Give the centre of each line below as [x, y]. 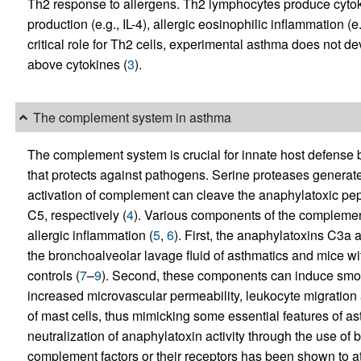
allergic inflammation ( [90, 234]
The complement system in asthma [132, 118]
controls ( [53, 275]
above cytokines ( [77, 64]
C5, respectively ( [77, 214]
